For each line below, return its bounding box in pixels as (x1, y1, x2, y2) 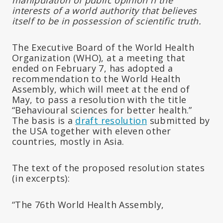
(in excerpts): (12, 172, 70, 184)
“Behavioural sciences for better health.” (12, 104, 192, 116)
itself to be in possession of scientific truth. (12, 14, 201, 27)
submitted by (147, 114, 210, 126)
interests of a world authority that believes (12, 4, 197, 16)
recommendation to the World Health (12, 72, 181, 85)
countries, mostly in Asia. (12, 135, 124, 147)
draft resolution (75, 114, 147, 126)
